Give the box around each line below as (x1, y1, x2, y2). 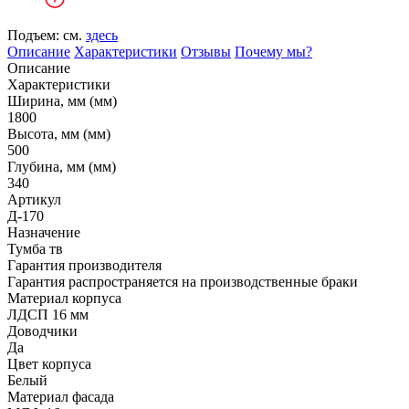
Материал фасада (7, 389, 114, 404)
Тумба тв (7, 241, 63, 257)
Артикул (7, 192, 61, 207)
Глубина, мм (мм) (7, 159, 116, 174)
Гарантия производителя (7, 257, 162, 273)
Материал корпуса (7, 290, 121, 306)
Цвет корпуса (7, 356, 91, 372)
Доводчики (7, 323, 78, 339)
